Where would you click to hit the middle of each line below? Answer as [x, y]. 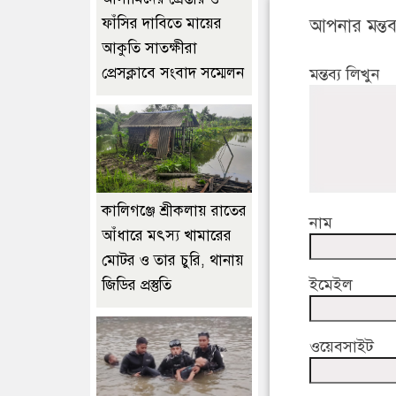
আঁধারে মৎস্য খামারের [167, 235]
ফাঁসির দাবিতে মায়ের [162, 23]
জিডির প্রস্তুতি [137, 285]
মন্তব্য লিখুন [345, 75]
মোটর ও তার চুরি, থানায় [173, 260]
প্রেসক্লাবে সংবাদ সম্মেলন [173, 72]
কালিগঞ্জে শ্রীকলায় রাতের [174, 210]
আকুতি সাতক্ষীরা [149, 48]
